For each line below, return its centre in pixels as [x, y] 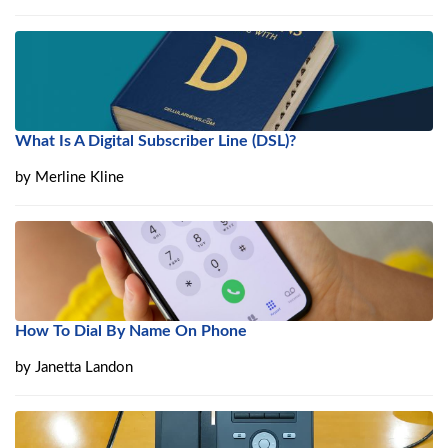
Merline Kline [79, 178]
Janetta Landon [84, 368]
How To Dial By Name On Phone [131, 331]
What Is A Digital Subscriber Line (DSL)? [155, 141]
